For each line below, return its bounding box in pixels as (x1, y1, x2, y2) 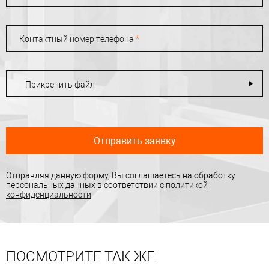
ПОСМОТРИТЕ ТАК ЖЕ (6, 248, 155, 265)
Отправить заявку (93, 135, 176, 147)
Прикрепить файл (25, 80, 95, 90)
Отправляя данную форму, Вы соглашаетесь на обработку (6, 171, 235, 181)
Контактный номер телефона (19, 34, 136, 44)
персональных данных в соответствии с (6, 180, 166, 190)
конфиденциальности (6, 190, 91, 200)
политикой (166, 180, 208, 190)
